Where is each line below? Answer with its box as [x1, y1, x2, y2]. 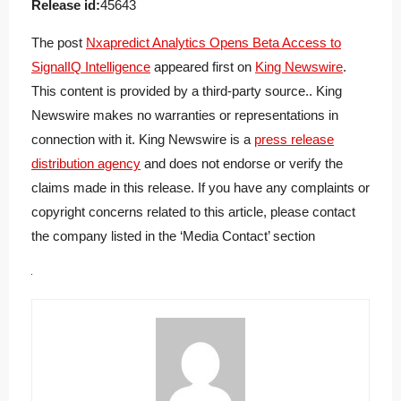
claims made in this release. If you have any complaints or [31, 179, 370, 195]
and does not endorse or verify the [141, 155, 343, 171]
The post [31, 34, 86, 50]
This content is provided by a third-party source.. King [31, 82, 342, 98]
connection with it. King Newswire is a [31, 131, 254, 147]
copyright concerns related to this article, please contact [31, 203, 355, 219]
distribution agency [31, 155, 141, 171]
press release [254, 131, 334, 147]
